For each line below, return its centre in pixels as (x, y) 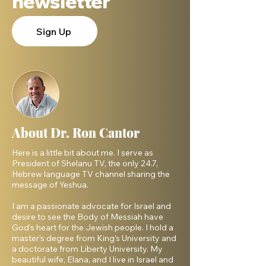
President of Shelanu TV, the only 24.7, (85, 164)
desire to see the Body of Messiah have (88, 217)
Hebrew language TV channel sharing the (91, 174)
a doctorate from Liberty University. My (87, 249)
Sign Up (53, 31)
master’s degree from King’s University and (94, 238)
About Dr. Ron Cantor (76, 133)
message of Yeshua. (51, 185)
